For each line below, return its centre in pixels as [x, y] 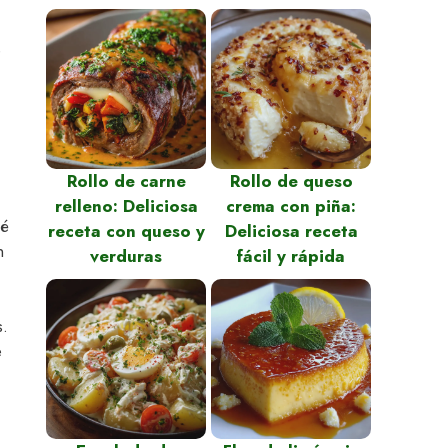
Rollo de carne [126, 180]
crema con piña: [291, 205]
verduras [126, 255]
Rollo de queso [291, 180]
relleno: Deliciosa [126, 205]
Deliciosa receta [291, 230]
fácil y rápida [291, 255]
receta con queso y [126, 230]
